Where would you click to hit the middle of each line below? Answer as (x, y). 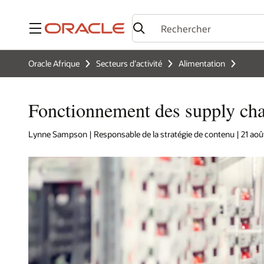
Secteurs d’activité (129, 63)
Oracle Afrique (54, 63)
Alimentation (202, 63)
